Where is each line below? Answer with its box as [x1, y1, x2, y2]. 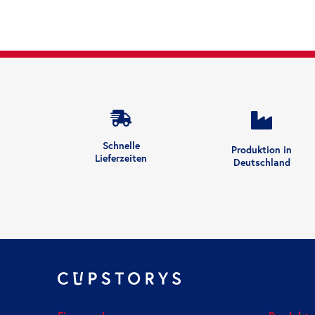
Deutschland [233, 156, 290, 169]
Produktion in [231, 143, 292, 157]
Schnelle [102, 139, 140, 153]
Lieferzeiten [95, 152, 147, 165]
